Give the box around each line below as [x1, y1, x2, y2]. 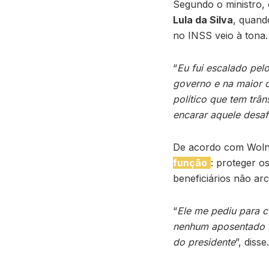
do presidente [173, 236, 235, 249]
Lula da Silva [173, 14, 233, 26]
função [173, 157, 207, 169]
